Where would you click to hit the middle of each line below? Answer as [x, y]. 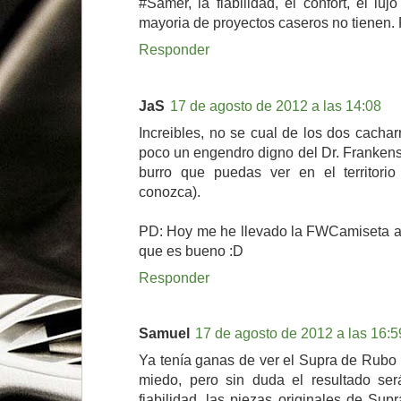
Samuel [164, 333]
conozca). [170, 191]
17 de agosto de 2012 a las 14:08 [276, 105]
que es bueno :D [191, 250]
